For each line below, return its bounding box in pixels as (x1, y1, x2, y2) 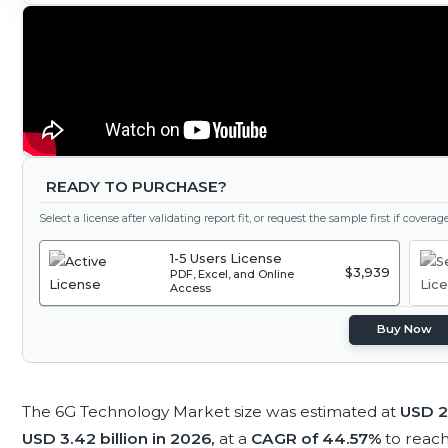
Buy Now (377, 322, 433, 337)
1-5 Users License (170, 251, 283, 267)
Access (170, 281, 212, 296)
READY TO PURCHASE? (45, 177, 227, 197)
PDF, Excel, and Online (170, 267, 295, 282)
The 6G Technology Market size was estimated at (21, 401, 400, 421)
